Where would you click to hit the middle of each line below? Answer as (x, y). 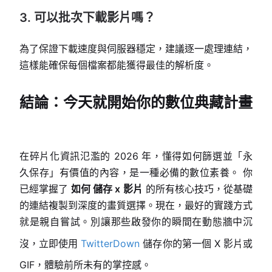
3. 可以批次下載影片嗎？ (87, 18)
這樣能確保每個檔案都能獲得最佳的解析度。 (117, 65)
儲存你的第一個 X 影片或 (196, 243)
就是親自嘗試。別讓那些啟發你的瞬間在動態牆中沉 (136, 222)
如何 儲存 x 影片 (107, 189)
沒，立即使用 (50, 243)
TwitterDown (110, 243)
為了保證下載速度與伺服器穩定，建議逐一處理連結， (136, 49)
